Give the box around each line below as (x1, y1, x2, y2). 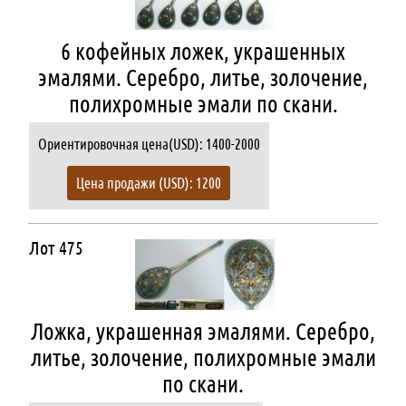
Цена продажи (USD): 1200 (76, 175, 221, 191)
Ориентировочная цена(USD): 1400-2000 (37, 136, 260, 152)
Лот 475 (28, 237, 83, 258)
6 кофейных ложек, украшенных (61, 39, 345, 65)
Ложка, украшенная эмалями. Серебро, (31, 319, 375, 345)
